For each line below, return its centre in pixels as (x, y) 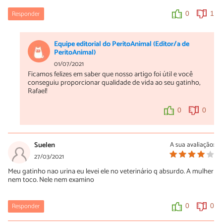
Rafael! (37, 91)
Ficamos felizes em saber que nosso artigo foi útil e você (110, 75)
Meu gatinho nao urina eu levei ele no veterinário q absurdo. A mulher (111, 172)
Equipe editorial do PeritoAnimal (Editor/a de (122, 44)
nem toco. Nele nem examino (51, 180)
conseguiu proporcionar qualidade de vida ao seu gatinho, (114, 83)
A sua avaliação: (192, 145)
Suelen (45, 145)
